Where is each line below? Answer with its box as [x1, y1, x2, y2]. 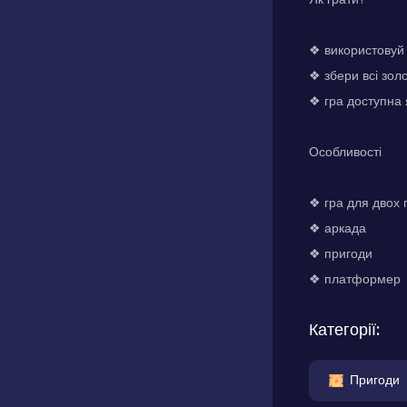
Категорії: [309, 318, 380, 341]
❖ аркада [309, 219, 366, 237]
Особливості [309, 143, 382, 161]
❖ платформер [309, 270, 401, 288]
